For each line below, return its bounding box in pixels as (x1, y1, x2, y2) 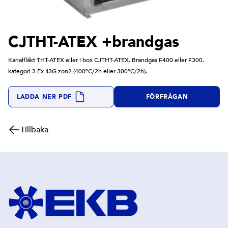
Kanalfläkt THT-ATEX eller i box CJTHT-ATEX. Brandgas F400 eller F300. (8, 55, 204, 64)
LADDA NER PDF (17, 92, 72, 101)
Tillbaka (20, 124, 48, 135)
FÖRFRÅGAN (146, 92, 188, 101)
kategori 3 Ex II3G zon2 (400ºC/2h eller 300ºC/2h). (8, 67, 147, 75)
